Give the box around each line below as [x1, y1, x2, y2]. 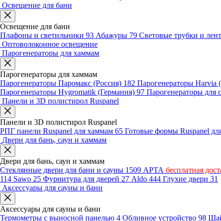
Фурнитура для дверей [43, 175, 121, 183]
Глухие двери [163, 175, 210, 183]
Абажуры [96, 31, 129, 39]
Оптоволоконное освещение [2, 40, 98, 48]
